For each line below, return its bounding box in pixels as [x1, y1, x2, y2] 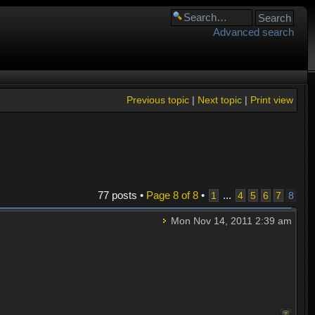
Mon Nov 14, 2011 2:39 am [167, 215, 292, 227]
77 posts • [97, 189, 146, 202]
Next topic [197, 94, 242, 105]
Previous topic [126, 94, 189, 105]
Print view [250, 94, 293, 105]
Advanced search [213, 26, 294, 38]
